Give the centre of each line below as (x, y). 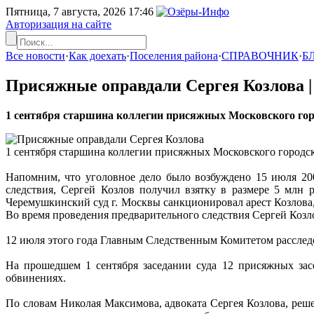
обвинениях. (36, 278)
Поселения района (174, 56)
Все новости (35, 56)
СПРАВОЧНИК (260, 56)
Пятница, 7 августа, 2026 (67, 12)
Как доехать (97, 56)
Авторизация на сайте (59, 24)
